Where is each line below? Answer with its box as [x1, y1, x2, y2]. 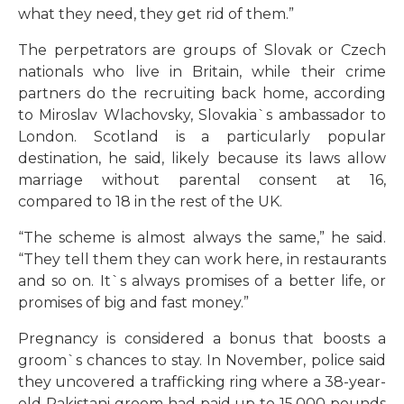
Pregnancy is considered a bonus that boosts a [18, 329, 386, 347]
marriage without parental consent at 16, [18, 170, 386, 188]
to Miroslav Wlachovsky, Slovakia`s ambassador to [18, 106, 386, 124]
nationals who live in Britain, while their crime [18, 62, 386, 80]
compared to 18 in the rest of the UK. [18, 192, 282, 210]
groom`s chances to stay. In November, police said [18, 351, 386, 369]
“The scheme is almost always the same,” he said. [18, 228, 386, 246]
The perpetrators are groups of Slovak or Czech [18, 41, 386, 59]
